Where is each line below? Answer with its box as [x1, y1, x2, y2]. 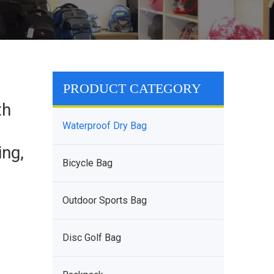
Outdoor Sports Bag [62, 194, 147, 206]
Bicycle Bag [62, 157, 113, 169]
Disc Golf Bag [62, 232, 121, 243]
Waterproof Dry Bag [62, 120, 147, 131]
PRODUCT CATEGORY [63, 81, 201, 96]
